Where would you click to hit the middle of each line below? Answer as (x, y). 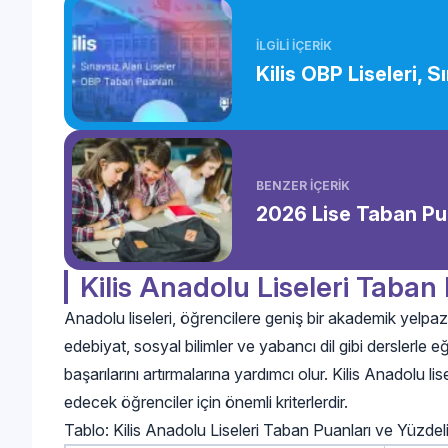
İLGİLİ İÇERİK (294, 45)
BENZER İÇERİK (303, 185)
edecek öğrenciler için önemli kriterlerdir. (206, 401)
